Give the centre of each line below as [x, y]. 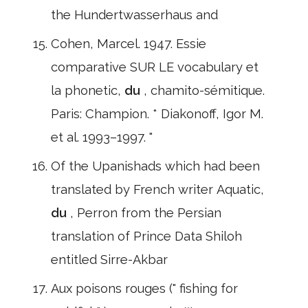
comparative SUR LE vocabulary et [155, 67]
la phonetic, [88, 90]
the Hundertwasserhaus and [134, 15]
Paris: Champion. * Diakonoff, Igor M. [157, 114]
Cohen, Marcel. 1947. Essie [129, 44]
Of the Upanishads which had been [155, 166]
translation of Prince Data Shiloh [146, 236]
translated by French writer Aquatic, [157, 189]
